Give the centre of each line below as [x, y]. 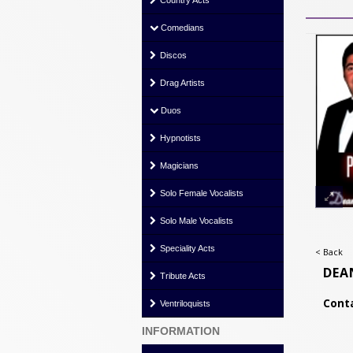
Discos [172, 56]
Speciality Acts [186, 249]
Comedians [181, 28]
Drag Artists [181, 83]
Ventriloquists [184, 304]
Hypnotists [179, 138]
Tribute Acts [182, 276]
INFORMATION [181, 331]
